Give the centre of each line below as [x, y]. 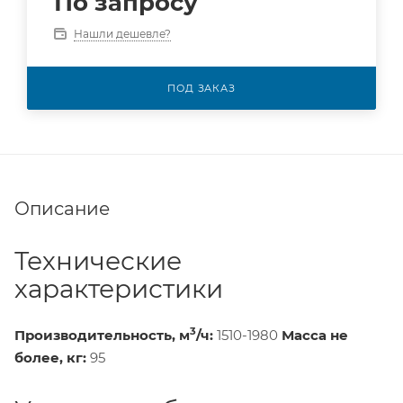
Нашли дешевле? [122, 34]
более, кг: [50, 357]
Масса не [315, 335]
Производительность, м [102, 335]
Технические [98, 260]
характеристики [119, 288]
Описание [62, 208]
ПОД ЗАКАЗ [201, 88]
